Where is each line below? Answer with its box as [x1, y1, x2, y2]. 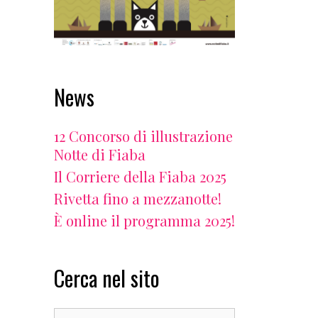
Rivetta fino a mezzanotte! [54, 188, 221, 208]
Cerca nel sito [54, 261, 160, 294]
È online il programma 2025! [54, 210, 235, 230]
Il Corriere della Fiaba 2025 [54, 166, 226, 186]
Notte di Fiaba [54, 144, 146, 164]
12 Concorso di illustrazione [54, 126, 233, 146]
